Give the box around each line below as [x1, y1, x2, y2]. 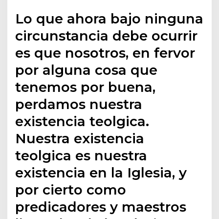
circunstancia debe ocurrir [15, 27, 198, 44]
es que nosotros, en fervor [15, 44, 196, 62]
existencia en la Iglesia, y [15, 164, 187, 181]
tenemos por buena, [15, 79, 156, 96]
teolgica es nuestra [15, 147, 148, 164]
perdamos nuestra [15, 96, 143, 113]
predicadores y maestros [15, 198, 187, 216]
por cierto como [15, 181, 127, 198]
